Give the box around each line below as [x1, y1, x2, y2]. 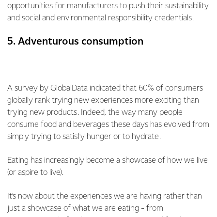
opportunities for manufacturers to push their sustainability [7, 1, 209, 10]
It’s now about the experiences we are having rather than [7, 192, 202, 201]
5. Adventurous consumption [7, 36, 143, 46]
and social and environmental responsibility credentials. [7, 14, 196, 22]
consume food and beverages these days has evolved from [7, 120, 209, 129]
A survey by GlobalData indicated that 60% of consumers [7, 84, 203, 93]
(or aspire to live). [7, 168, 63, 177]
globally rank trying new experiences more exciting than [7, 96, 199, 105]
